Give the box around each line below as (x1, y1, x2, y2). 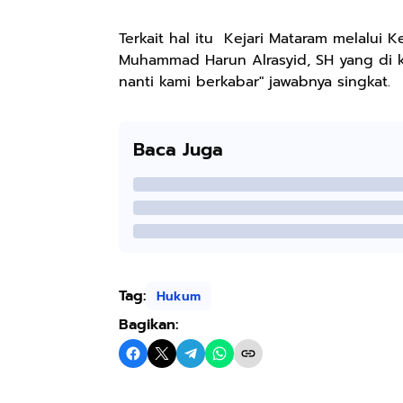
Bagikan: (119, 314, 178, 336)
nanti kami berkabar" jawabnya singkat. (119, 71, 390, 93)
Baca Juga (133, 136, 223, 163)
